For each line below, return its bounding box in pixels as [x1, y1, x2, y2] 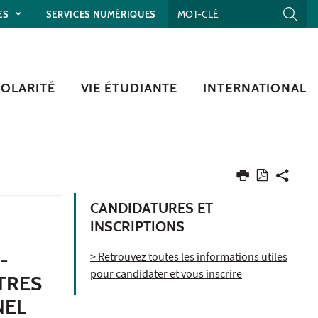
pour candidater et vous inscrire [90, 267, 242, 285]
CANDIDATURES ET [90, 199, 213, 217]
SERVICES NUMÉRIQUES [45, 8, 156, 20]
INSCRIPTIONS [90, 218, 185, 236]
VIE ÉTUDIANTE [80, 80, 178, 97]
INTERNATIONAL [203, 80, 307, 97]
